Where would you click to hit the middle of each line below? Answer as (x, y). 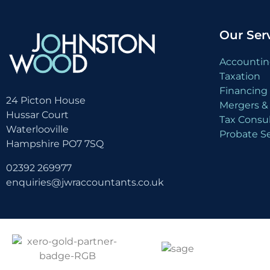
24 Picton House (46, 100)
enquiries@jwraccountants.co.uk (85, 182)
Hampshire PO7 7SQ (55, 143)
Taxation (240, 77)
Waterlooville (37, 129)
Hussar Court (37, 115)
